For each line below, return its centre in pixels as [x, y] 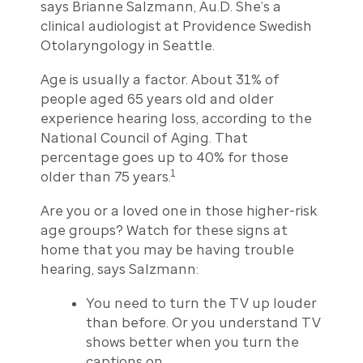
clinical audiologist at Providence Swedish [176, 26]
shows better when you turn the [192, 342]
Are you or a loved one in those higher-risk [178, 210]
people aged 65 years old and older [157, 98]
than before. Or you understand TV [203, 322]
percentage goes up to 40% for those [164, 157]
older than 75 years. [105, 176]
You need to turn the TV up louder [201, 303]
